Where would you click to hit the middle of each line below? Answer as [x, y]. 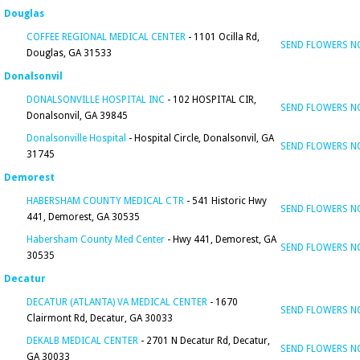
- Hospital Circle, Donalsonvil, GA [200, 138]
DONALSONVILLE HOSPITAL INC [96, 100]
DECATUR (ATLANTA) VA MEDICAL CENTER [117, 302]
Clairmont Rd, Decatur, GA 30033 [100, 318]
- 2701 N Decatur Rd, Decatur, [204, 341]
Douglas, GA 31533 [69, 53]
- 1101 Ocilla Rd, [223, 37]
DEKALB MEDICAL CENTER [82, 341]
